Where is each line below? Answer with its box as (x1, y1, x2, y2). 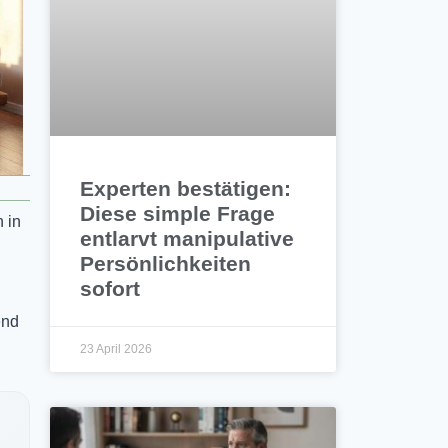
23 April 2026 (80, 342, 153, 357)
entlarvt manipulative (80, 227, 295, 251)
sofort (80, 277, 141, 301)
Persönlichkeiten (80, 252, 252, 276)
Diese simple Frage (80, 202, 276, 226)
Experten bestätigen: (80, 177, 292, 201)
